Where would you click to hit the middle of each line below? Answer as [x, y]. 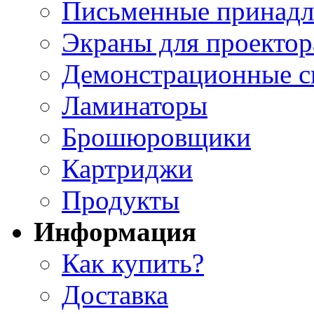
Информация [115, 231]
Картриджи [127, 168]
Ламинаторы [135, 105]
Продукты [121, 200]
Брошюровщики [156, 137]
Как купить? [133, 263]
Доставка [115, 294]
